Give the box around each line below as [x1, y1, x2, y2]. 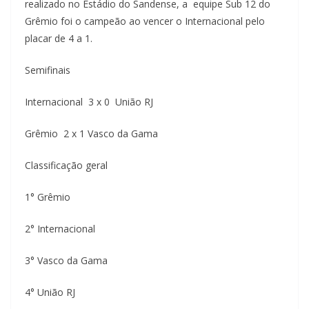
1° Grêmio [25, 190, 70, 203]
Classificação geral [25, 158, 108, 172]
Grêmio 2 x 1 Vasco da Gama [25, 126, 158, 140]
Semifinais [25, 63, 70, 77]
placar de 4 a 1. [25, 31, 92, 45]
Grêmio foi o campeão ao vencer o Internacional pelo [25, 14, 265, 28]
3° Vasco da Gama [25, 253, 108, 267]
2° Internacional [25, 221, 95, 235]
